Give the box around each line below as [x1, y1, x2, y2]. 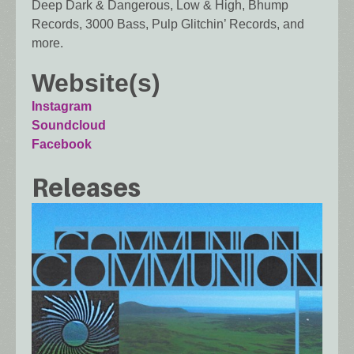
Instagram [32, 100, 92, 114]
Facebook [32, 137, 92, 152]
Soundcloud [32, 119, 106, 133]
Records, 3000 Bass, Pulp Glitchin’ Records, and [32, 17, 304, 32]
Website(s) [32, 69, 160, 98]
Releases [32, 171, 141, 202]
